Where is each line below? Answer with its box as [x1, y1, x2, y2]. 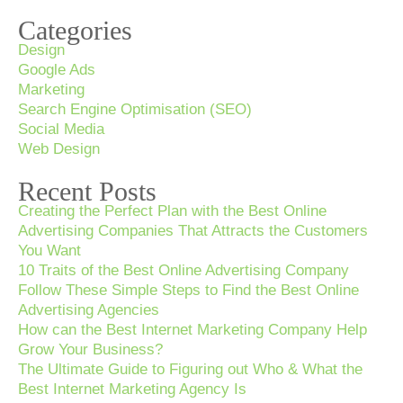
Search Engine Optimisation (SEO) [18, 100, 252, 118]
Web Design [18, 139, 100, 157]
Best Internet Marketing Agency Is [18, 381, 246, 399]
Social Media [18, 120, 104, 138]
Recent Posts [18, 176, 157, 207]
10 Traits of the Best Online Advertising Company [18, 262, 349, 280]
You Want [18, 242, 81, 260]
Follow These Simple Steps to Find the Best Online [18, 282, 359, 300]
